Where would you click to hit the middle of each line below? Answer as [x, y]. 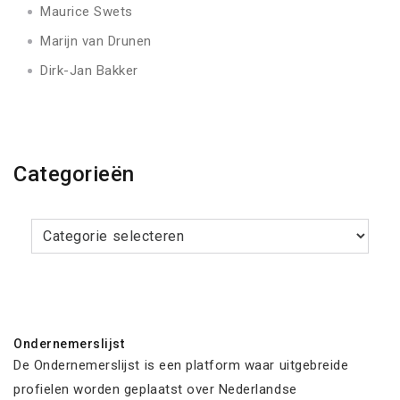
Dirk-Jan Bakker [89, 71]
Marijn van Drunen [96, 42]
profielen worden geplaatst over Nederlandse [155, 389]
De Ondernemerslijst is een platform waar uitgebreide [181, 365]
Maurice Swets [87, 12]
